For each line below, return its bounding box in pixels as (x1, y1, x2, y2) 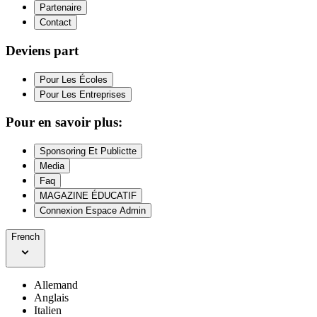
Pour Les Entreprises (40, 88, 126, 100)
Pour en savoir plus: (6, 115, 122, 130)
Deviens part (6, 42, 79, 58)
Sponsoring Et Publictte (40, 146, 137, 157)
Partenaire (40, 2, 81, 13)
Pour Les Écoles (40, 74, 108, 85)
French (11, 231, 40, 243)
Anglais (34, 292, 69, 304)
